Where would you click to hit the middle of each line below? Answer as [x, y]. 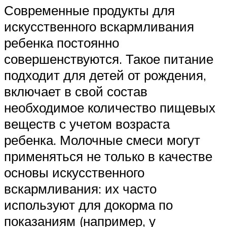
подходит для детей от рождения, [105, 75]
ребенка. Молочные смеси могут [102, 140]
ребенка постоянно [62, 42]
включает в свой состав [76, 91]
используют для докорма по [88, 204]
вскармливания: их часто [80, 188]
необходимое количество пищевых [110, 107]
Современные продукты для [89, 10]
